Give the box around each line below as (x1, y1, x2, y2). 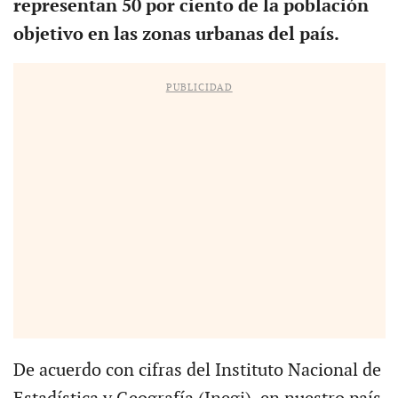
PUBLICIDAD (165, 81, 233, 93)
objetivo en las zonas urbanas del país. (12, 23, 339, 45)
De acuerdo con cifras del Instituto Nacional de (12, 359, 381, 381)
